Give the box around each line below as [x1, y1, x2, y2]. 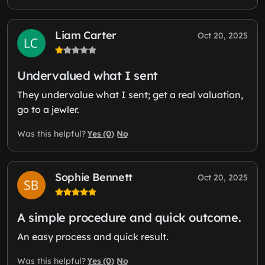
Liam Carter [55, 28, 117, 42]
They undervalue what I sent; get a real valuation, [17, 88, 243, 101]
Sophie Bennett [55, 170, 132, 184]
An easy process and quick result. [17, 230, 169, 243]
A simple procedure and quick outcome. [17, 209, 241, 225]
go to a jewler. [17, 103, 79, 115]
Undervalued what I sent [17, 67, 158, 83]
